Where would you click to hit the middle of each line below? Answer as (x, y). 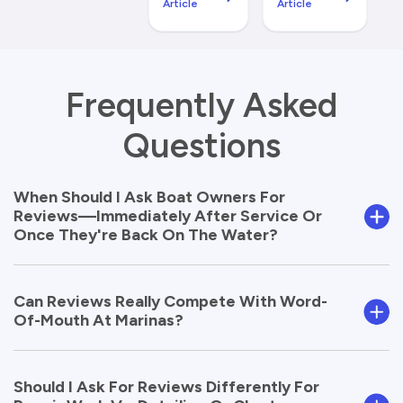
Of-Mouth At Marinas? (99, 321)
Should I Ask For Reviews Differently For (166, 387)
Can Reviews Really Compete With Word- (170, 302)
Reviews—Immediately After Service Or (168, 216)
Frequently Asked (201, 106)
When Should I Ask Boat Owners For (149, 197)
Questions (201, 146)
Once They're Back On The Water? (146, 235)
